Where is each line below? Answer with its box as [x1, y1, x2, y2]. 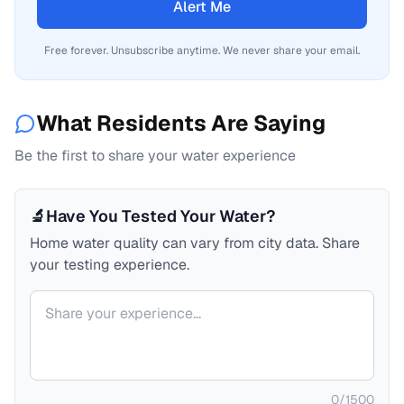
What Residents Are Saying [36, 109, 326, 137]
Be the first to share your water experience [14, 146, 296, 165]
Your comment [29, 290, 124, 309]
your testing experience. [30, 255, 189, 274]
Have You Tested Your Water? [46, 206, 275, 226]
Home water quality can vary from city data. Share [30, 234, 360, 252]
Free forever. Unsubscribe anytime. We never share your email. [44, 43, 360, 58]
